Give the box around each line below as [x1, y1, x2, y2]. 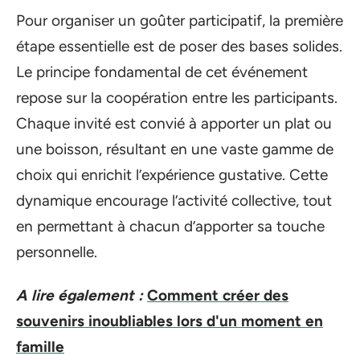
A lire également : [16, 286, 143, 305]
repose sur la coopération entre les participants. [16, 88, 337, 107]
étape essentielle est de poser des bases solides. [16, 36, 342, 55]
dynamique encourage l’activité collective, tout [16, 190, 332, 210]
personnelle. [16, 242, 97, 261]
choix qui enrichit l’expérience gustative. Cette [16, 165, 328, 184]
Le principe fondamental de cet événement [16, 62, 308, 81]
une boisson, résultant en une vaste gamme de [16, 139, 333, 158]
